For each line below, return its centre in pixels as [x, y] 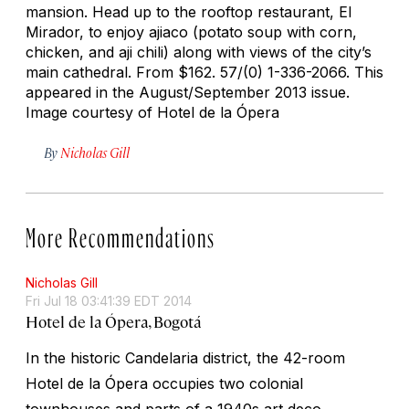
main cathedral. [81, 72]
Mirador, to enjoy [87, 31]
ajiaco [168, 31]
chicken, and [72, 52]
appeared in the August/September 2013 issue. [188, 92]
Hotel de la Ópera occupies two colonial [164, 383]
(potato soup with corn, [273, 31]
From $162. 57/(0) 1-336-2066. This [260, 72]
